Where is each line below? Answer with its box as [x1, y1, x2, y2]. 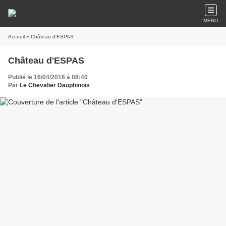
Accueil [8, 34, 25, 39]
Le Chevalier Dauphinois [20, 82, 90, 89]
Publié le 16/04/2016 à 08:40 [8, 74, 88, 81]
